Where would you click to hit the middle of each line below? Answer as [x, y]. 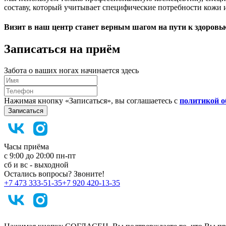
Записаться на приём [62, 49]
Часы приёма [26, 147]
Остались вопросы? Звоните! [54, 174]
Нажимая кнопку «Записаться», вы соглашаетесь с [92, 101]
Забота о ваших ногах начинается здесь [71, 71]
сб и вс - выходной [36, 165]
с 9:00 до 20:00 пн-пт [40, 156]
